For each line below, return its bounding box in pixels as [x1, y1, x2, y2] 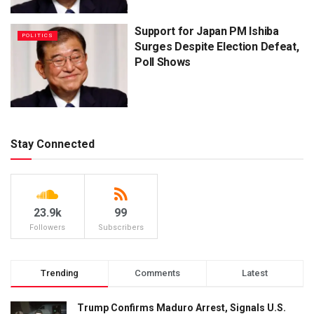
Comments [134, 268, 180, 279]
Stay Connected [11, 137, 95, 151]
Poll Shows [135, 55, 191, 69]
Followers [29, 223, 66, 233]
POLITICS [22, 32, 53, 39]
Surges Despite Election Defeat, [135, 39, 299, 53]
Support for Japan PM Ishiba [135, 24, 279, 38]
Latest [241, 268, 268, 279]
